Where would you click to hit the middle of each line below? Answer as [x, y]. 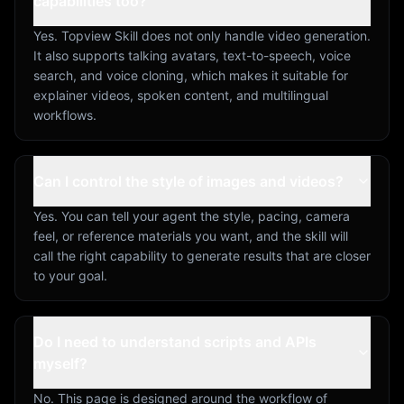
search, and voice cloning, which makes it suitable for [191, 75]
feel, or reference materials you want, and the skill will [191, 235]
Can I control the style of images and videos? [188, 181]
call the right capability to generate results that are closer [202, 255]
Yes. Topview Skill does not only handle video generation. [202, 35]
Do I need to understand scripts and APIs [175, 341]
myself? [60, 363]
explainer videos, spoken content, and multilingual [181, 95]
